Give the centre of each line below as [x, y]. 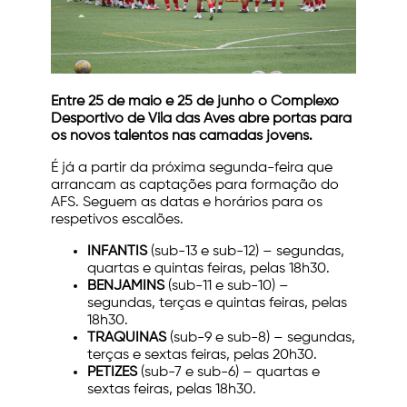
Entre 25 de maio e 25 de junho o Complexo [195, 102]
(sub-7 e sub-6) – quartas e [228, 373]
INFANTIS [117, 252]
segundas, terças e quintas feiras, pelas [217, 304]
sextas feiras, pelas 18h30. [172, 390]
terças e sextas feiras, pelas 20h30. [202, 356]
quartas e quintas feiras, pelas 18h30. [208, 269]
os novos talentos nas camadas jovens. [182, 137]
